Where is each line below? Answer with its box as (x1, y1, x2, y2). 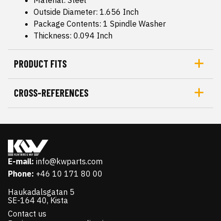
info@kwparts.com (36, 156, 103, 166)
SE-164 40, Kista (8, 195, 68, 205)
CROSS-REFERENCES (14, 86, 88, 99)
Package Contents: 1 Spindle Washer (34, 18, 166, 29)
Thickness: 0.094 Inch (34, 30, 112, 40)
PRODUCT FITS (14, 57, 67, 70)
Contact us (8, 209, 46, 219)
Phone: (8, 169, 34, 179)
